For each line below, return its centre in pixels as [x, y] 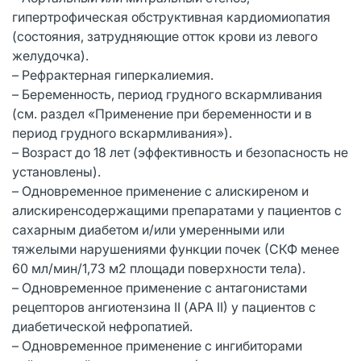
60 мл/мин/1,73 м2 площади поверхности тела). [159, 268]
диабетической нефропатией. [102, 326]
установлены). [56, 171]
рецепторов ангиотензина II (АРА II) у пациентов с [164, 307]
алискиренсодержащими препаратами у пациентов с [177, 210]
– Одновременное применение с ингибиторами [157, 345]
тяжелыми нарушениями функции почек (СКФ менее [176, 249]
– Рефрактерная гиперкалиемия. [113, 75]
